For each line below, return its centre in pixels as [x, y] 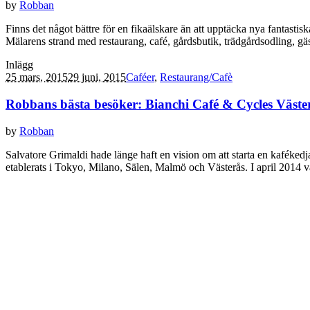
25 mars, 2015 [37, 77]
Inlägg [19, 65]
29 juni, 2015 [97, 77]
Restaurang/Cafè [196, 77]
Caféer [140, 77]
